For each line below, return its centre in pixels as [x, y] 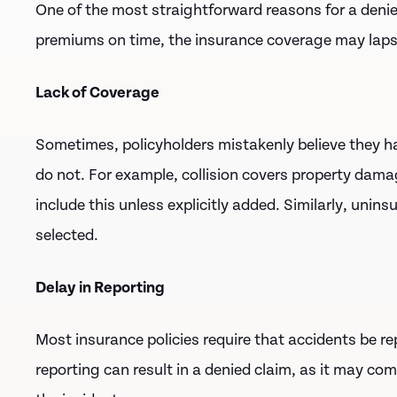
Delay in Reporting [100, 288]
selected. [67, 235]
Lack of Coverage [97, 93]
